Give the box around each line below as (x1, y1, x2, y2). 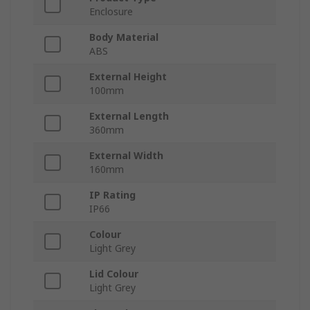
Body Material (89, 30, 158, 44)
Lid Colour (89, 267, 138, 281)
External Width (89, 149, 163, 163)
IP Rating (89, 188, 136, 202)
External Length (89, 109, 169, 123)
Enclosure (89, 5, 133, 19)
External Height (89, 70, 167, 84)
